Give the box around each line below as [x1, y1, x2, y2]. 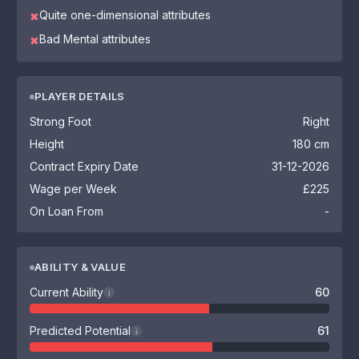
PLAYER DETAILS [34, 90, 125, 103]
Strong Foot [30, 115, 91, 128]
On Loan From [30, 204, 103, 218]
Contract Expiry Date [30, 159, 139, 173]
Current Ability [30, 285, 103, 299]
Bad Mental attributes [39, 32, 151, 46]
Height [30, 137, 64, 151]
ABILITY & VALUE [34, 260, 126, 273]
